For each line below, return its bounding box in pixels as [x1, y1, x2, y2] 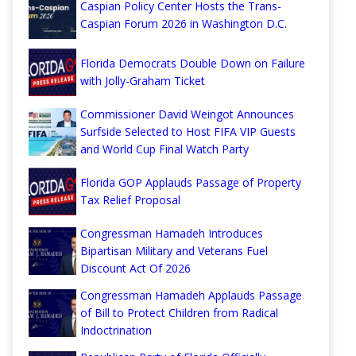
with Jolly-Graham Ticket [80, 73, 205, 89]
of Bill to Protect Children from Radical [80, 305, 278, 321]
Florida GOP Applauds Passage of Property [80, 175, 301, 191]
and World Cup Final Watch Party [80, 141, 249, 157]
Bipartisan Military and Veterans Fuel [80, 243, 268, 259]
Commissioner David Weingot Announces [80, 106, 294, 122]
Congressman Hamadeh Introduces [80, 226, 263, 242]
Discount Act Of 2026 [80, 261, 191, 277]
